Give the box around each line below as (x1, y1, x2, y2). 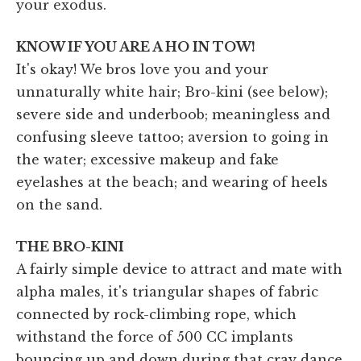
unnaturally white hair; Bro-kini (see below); (16, 83, 328, 100)
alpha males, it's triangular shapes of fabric (16, 283, 318, 300)
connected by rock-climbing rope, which (16, 305, 297, 322)
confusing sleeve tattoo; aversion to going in (16, 128, 329, 145)
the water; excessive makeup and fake (16, 151, 279, 168)
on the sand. (16, 196, 102, 213)
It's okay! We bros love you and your (16, 60, 268, 77)
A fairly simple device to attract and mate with (16, 260, 342, 277)
